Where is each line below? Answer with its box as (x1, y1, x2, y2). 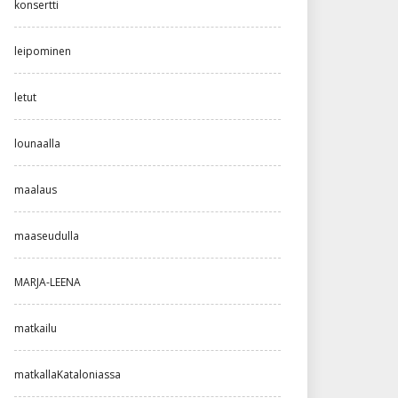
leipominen (14, 44, 71, 60)
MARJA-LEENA (14, 275, 81, 291)
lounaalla (14, 136, 60, 152)
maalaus (14, 182, 57, 198)
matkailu (14, 321, 57, 337)
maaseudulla (14, 228, 79, 244)
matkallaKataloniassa (14, 367, 121, 383)
